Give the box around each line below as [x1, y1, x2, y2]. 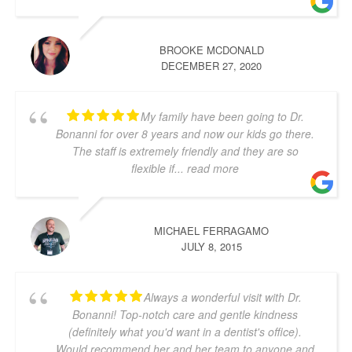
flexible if [131, 160, 174, 176]
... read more [174, 160, 239, 176]
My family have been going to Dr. [141, 108, 304, 124]
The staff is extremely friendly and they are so [71, 143, 299, 159]
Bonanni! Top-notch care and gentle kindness [72, 306, 298, 322]
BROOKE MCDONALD [159, 42, 264, 57]
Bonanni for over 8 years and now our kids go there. [56, 126, 314, 141]
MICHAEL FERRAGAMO [154, 223, 269, 238]
